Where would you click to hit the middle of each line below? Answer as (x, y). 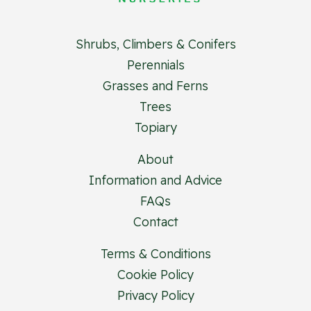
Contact (155, 222)
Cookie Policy (155, 275)
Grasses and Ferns (155, 86)
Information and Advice (155, 180)
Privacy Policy (155, 295)
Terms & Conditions (155, 254)
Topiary (155, 127)
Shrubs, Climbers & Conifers (155, 44)
